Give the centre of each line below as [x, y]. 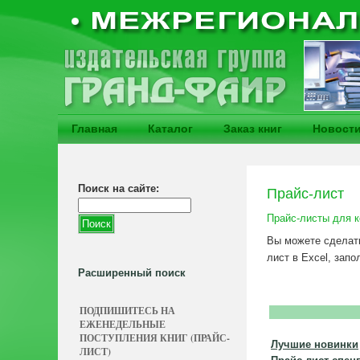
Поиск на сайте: [119, 188]
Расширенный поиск [132, 273]
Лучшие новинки [315, 344]
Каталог [170, 129]
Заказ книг [253, 129]
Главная [94, 129]
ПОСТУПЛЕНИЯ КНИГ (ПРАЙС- [155, 338]
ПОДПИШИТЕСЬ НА [127, 311]
